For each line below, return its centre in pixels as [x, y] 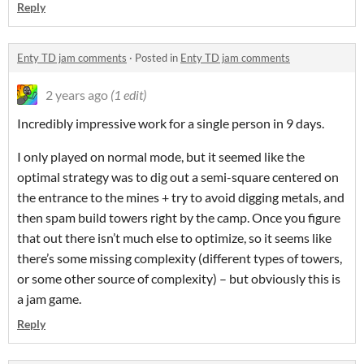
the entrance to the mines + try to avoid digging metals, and [181, 197]
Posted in [158, 58]
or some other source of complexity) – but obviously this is [179, 279]
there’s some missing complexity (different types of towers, [180, 258]
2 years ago [77, 95]
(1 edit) [128, 95]
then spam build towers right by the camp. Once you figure [179, 218]
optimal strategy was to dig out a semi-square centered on [178, 177]
